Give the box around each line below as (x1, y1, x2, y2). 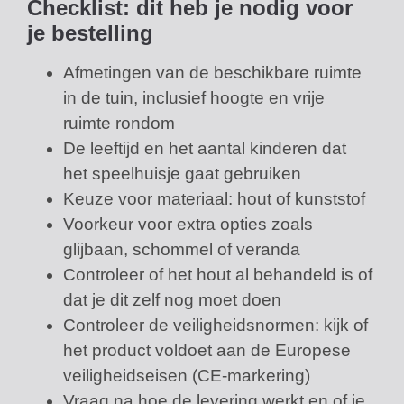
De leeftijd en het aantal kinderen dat (63, 138, 346, 158)
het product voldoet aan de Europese (63, 340, 351, 360)
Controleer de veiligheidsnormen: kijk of (63, 315, 368, 335)
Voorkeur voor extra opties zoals (63, 214, 313, 234)
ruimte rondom (63, 113, 175, 133)
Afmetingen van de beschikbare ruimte (63, 62, 362, 82)
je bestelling (27, 20, 153, 45)
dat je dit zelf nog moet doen (63, 289, 281, 309)
